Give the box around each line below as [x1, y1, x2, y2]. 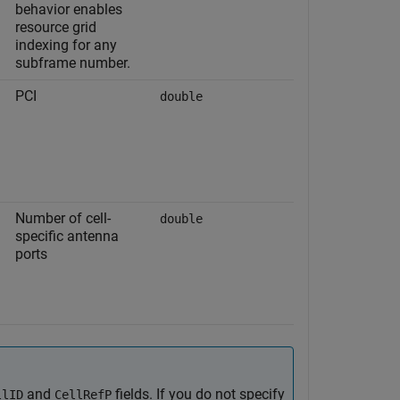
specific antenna [15, 228, 119, 245]
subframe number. [15, 54, 130, 71]
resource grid [15, 19, 96, 36]
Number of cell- [15, 210, 111, 227]
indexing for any [15, 37, 117, 54]
